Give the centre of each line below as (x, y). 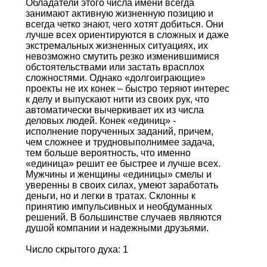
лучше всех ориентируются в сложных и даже (127, 35)
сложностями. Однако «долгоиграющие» (115, 77)
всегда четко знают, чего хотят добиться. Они (124, 24)
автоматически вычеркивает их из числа (114, 110)
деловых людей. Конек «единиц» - (100, 120)
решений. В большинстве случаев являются (123, 217)
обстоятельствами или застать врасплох (115, 67)
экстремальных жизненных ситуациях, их (117, 45)
